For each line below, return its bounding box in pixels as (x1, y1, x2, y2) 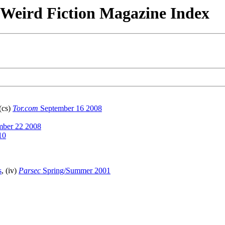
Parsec (19, 166, 41, 175)
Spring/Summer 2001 (41, 166, 110, 175)
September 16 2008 (38, 104, 102, 113)
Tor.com (13, 104, 38, 113)
